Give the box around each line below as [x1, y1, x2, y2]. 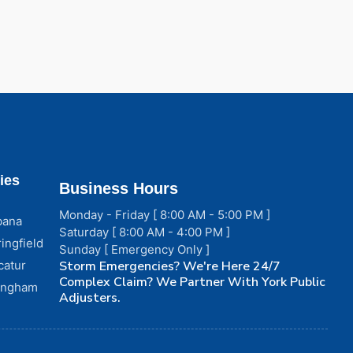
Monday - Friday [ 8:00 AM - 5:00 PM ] [59, 206, 271, 222]
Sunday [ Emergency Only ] [59, 241, 210, 257]
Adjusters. [59, 288, 121, 307]
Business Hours [59, 179, 179, 197]
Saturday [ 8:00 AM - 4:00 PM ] [59, 224, 231, 240]
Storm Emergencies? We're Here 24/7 [59, 257, 281, 275]
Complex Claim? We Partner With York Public [59, 273, 326, 291]
